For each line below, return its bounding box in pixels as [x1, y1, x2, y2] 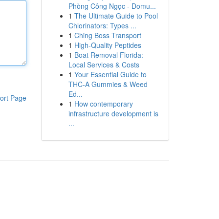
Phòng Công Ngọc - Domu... [68, 1, 156, 11]
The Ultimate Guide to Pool [74, 11, 158, 21]
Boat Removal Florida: [74, 50, 143, 60]
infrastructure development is [68, 109, 158, 118]
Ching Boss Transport [74, 30, 141, 40]
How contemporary [74, 99, 133, 109]
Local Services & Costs [68, 60, 139, 69]
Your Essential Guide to [74, 69, 147, 79]
